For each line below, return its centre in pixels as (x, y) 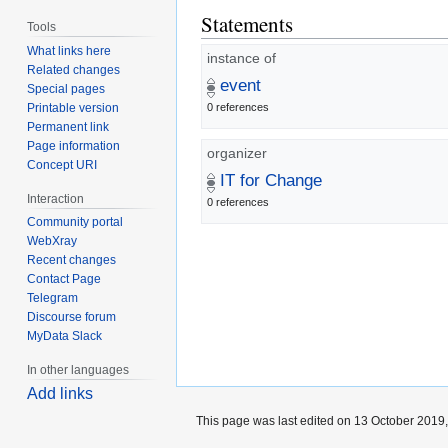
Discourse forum (72, 317)
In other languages (78, 370)
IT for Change (271, 181)
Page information (74, 145)
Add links (60, 394)
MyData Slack (65, 336)
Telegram (53, 298)
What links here (69, 50)
